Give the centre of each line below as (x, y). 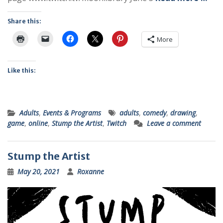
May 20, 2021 (39, 172)
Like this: (22, 71)
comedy (155, 113)
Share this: (24, 21)
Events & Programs (72, 113)
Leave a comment (174, 123)
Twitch (116, 123)
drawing (183, 113)
